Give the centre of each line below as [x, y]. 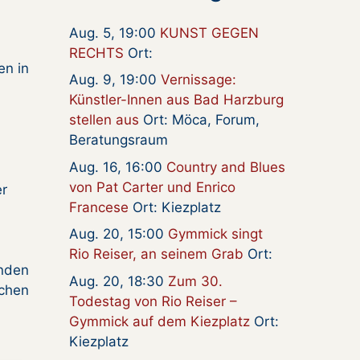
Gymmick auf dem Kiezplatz [160, 321]
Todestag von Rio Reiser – [153, 301]
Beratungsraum [119, 140]
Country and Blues [226, 167]
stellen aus [104, 120]
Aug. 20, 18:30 [119, 281]
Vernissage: [198, 80]
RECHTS [96, 53]
